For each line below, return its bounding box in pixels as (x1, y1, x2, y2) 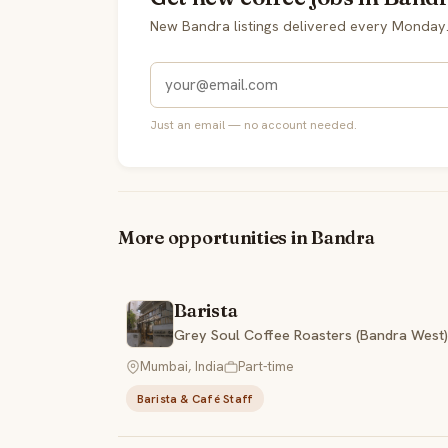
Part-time (238, 357, 294, 376)
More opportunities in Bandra (118, 226, 375, 250)
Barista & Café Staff (136, 390, 254, 406)
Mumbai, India (140, 357, 224, 376)
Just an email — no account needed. (150, 116, 357, 133)
